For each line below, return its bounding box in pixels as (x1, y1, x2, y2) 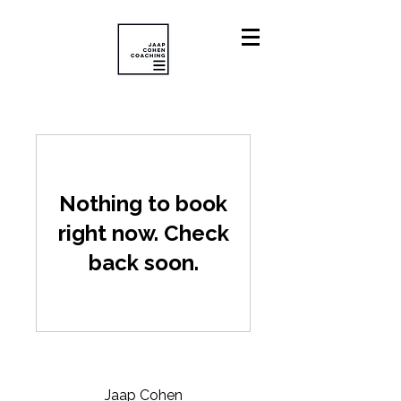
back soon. (88, 250, 199, 276)
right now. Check (57, 220, 229, 246)
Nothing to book (59, 191, 227, 217)
